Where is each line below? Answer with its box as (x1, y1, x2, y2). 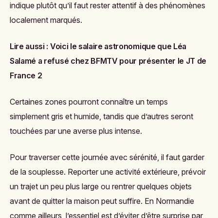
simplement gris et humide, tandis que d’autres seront (10, 111, 193, 121)
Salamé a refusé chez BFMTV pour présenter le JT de (10, 56, 206, 66)
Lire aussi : (10, 41, 49, 51)
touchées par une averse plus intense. (10, 126, 142, 136)
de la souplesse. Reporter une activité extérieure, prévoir (10, 167, 206, 177)
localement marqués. (10, 15, 82, 25)
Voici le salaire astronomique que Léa (50, 41, 187, 51)
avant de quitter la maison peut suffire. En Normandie (10, 196, 194, 206)
